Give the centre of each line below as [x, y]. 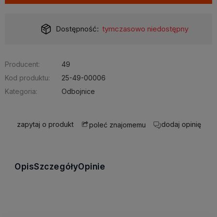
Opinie [92, 167]
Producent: [22, 64]
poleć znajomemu [117, 124]
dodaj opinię [181, 124]
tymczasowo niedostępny [146, 29]
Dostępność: [77, 29]
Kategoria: [21, 91]
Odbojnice [78, 91]
